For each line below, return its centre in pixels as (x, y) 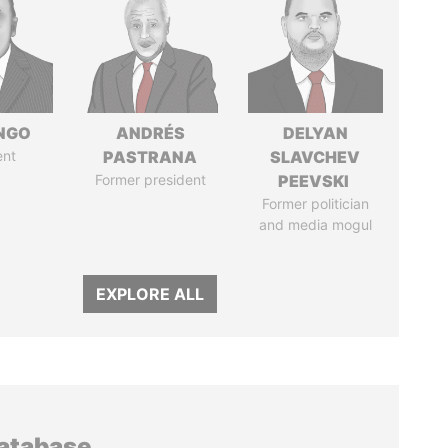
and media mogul (315, 224)
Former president (150, 179)
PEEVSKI (315, 181)
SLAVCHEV (315, 157)
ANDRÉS (150, 133)
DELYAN (315, 133)
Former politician (315, 203)
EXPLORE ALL (150, 294)
